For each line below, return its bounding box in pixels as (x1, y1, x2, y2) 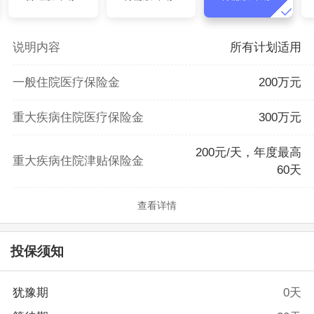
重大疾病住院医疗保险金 (12, 110, 144, 124)
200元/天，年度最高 (196, 145, 302, 159)
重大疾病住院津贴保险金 (12, 154, 144, 168)
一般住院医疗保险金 (12, 75, 120, 89)
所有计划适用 (230, 40, 302, 54)
